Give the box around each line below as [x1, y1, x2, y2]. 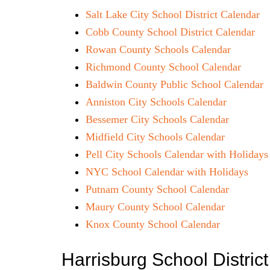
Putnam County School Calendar [86, 183, 229, 195]
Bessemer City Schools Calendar [86, 113, 229, 125]
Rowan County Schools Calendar [86, 43, 231, 55]
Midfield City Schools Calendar [86, 131, 225, 143]
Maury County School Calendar [86, 201, 225, 213]
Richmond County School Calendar [86, 61, 241, 73]
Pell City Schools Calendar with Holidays [86, 148, 268, 160]
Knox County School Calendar [86, 218, 220, 230]
